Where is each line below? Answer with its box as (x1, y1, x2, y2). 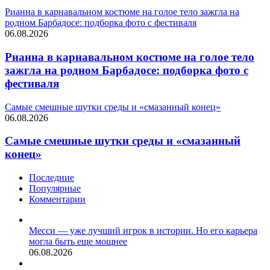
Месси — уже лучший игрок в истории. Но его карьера (29, 225, 257, 236)
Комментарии (29, 194, 86, 204)
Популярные (29, 183, 81, 193)
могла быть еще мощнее (29, 236, 127, 246)
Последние (29, 172, 74, 183)
